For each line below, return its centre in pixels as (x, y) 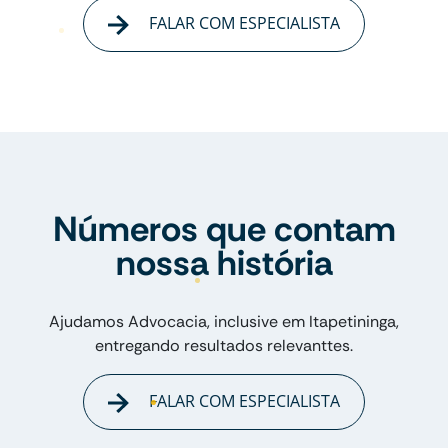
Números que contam (224, 229)
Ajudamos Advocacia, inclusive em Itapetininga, (224, 322)
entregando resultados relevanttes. (224, 346)
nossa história (224, 263)
